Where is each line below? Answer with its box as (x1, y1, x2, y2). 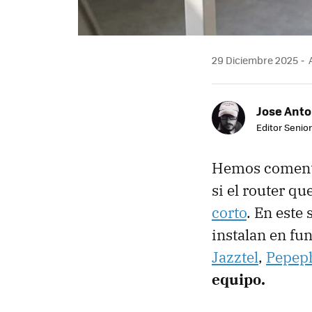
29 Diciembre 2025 (212, 52, 298, 67)
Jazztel (212, 247, 258, 267)
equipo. (212, 269, 265, 289)
